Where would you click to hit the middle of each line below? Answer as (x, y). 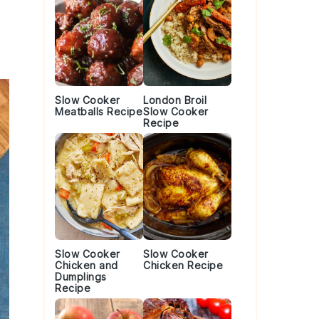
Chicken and (87, 265)
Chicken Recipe (183, 265)
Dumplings (81, 277)
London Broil (175, 100)
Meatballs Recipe (99, 111)
